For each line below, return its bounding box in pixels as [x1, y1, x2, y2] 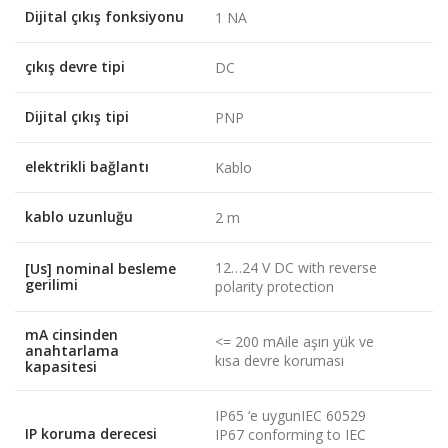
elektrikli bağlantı [25, 156, 149, 176]
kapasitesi [25, 356, 97, 376]
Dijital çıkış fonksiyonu [25, 6, 184, 26]
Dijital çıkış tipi [25, 106, 129, 126]
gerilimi [25, 274, 78, 294]
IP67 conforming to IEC [215, 424, 366, 444]
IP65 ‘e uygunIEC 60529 [215, 405, 366, 425]
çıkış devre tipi [25, 56, 125, 76]
